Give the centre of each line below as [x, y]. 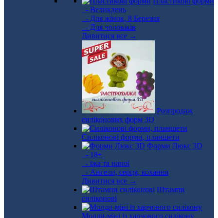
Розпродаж [175, 111]
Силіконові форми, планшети [131, 137]
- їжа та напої [106, 163]
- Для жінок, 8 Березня [121, 18]
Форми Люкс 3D [175, 146]
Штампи [171, 190]
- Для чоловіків [109, 27]
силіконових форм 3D [118, 119]
